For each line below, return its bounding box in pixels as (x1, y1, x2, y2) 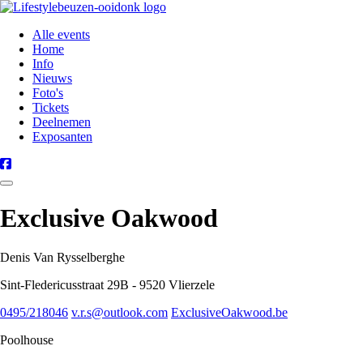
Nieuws (32, 71, 72, 85)
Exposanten (32, 130, 92, 143)
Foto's (32, 86, 63, 100)
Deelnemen (32, 115, 91, 129)
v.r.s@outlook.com (71, 305, 168, 319)
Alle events (32, 28, 90, 41)
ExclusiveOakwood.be (171, 305, 288, 319)
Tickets (32, 100, 69, 114)
